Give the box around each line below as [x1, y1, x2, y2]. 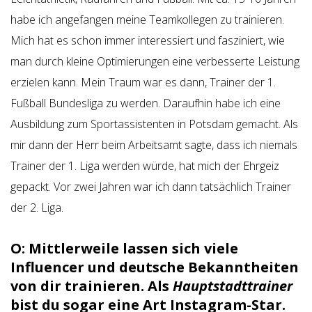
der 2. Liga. [10, 200, 63, 215]
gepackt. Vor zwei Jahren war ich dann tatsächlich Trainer [10, 179, 291, 194]
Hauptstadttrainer [173, 276, 292, 295]
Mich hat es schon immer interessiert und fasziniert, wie [10, 33, 285, 48]
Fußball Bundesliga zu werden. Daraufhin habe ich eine [10, 95, 281, 111]
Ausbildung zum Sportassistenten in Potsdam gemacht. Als [10, 116, 298, 132]
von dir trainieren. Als [10, 276, 173, 295]
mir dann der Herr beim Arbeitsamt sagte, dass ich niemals [10, 137, 297, 153]
